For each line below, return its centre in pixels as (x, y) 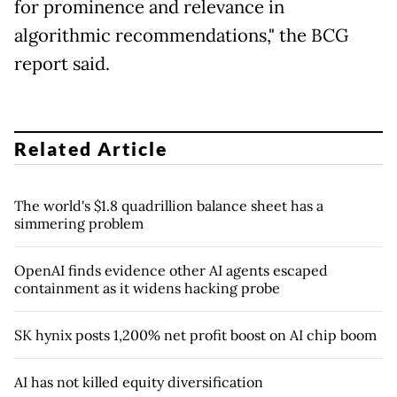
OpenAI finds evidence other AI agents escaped (171, 270)
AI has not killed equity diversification (139, 381)
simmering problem (79, 223)
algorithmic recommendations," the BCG (181, 36)
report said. (62, 64)
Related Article (91, 148)
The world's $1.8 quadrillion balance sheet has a (169, 205)
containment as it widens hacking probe (147, 288)
